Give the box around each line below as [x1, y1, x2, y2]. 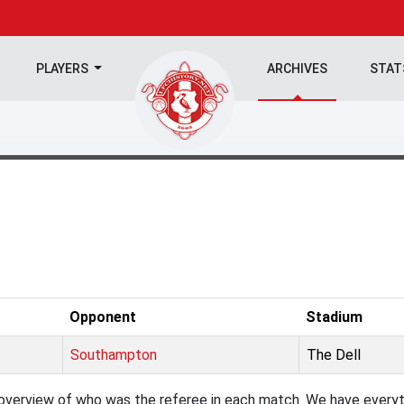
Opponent [69, 308, 136, 326]
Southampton [70, 346, 157, 363]
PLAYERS [35, 61, 91, 76]
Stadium [306, 308, 363, 326]
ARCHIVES [267, 61, 328, 76]
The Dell [307, 346, 361, 363]
